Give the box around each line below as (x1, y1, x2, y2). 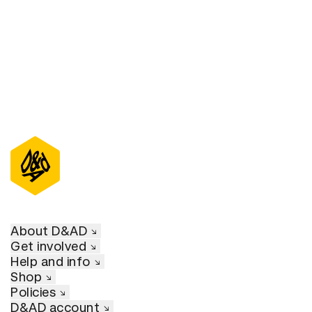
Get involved (10, 239, 86, 254)
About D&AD (10, 224, 87, 239)
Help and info (10, 254, 91, 270)
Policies (10, 285, 56, 300)
